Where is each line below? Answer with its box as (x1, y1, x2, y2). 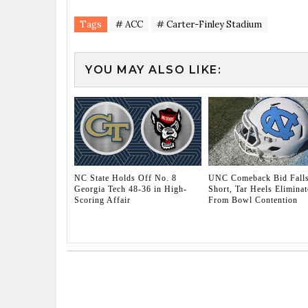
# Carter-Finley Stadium (157, 19, 262, 31)
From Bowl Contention (208, 195, 298, 205)
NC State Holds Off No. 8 (74, 173, 177, 183)
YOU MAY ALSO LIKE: (85, 63, 221, 77)
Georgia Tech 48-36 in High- (74, 184, 187, 194)
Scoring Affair (74, 195, 131, 205)
